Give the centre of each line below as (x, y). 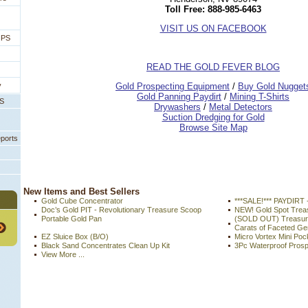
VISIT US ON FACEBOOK (213, 28)
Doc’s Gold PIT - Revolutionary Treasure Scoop (121, 210)
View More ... (63, 255)
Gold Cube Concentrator (82, 201)
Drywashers (177, 107)
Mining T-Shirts (260, 96)
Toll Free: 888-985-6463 (213, 9)
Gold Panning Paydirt (179, 96)
